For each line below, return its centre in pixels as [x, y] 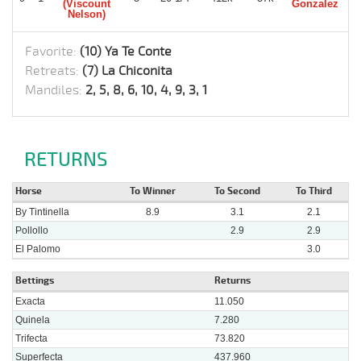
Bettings [35, 280]
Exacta [30, 301]
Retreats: [54, 71]
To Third [314, 191]
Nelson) [87, 14]
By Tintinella [42, 212]
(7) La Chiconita [127, 71]
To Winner [153, 191]
